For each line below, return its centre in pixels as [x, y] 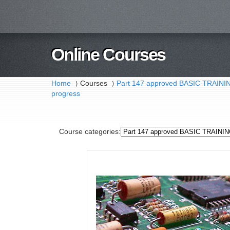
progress [66, 94]
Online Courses [109, 54]
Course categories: [90, 131]
